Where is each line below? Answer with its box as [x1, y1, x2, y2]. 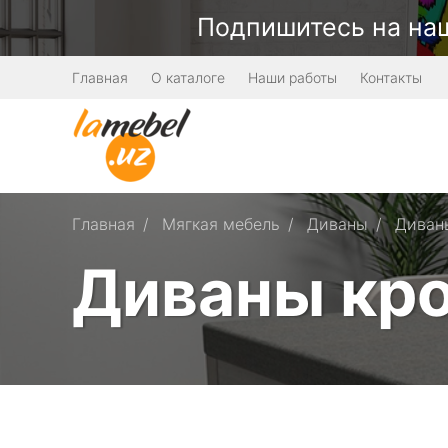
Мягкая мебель [162, 214, 280, 234]
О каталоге [151, 69, 225, 86]
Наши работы [248, 69, 337, 86]
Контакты [360, 69, 422, 86]
